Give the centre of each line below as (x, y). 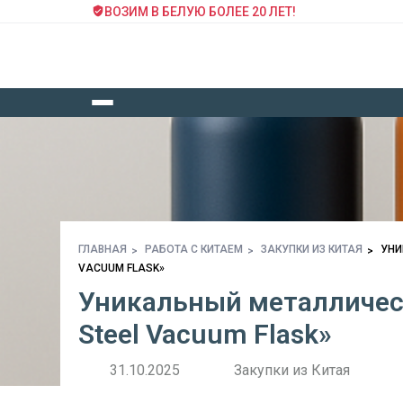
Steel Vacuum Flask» (205, 334)
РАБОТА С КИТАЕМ (194, 249)
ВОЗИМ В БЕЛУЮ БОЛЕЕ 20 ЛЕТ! (200, 12)
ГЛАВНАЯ (103, 249)
